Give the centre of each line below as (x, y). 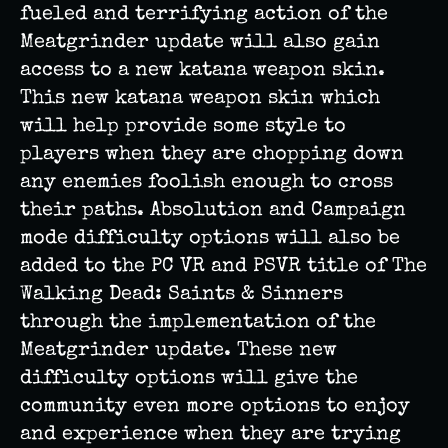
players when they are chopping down (212, 155)
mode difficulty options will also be (210, 239)
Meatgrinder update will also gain (200, 43)
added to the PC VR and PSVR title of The (223, 267)
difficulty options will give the (189, 379)
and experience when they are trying (210, 435)
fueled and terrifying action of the (204, 15)
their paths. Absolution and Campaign (213, 211)
